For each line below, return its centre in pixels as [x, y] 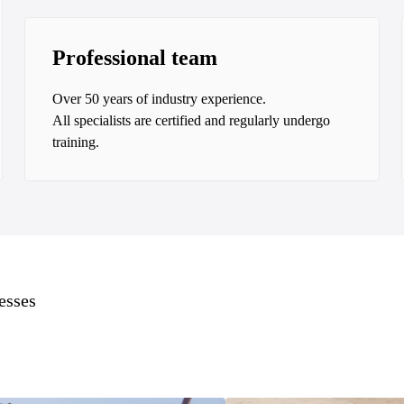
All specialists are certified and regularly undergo [191, 120]
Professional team [134, 58]
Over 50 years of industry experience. [159, 99]
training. [75, 142]
